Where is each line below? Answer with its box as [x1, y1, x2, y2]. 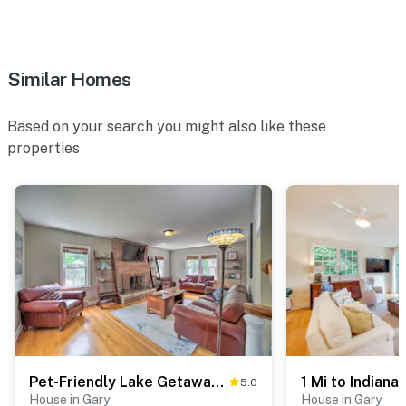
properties [7, 139, 80, 157]
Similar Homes [7, 67, 131, 91]
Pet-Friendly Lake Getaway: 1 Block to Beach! [211, 372, 224, 391]
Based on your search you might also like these [7, 117, 326, 135]
